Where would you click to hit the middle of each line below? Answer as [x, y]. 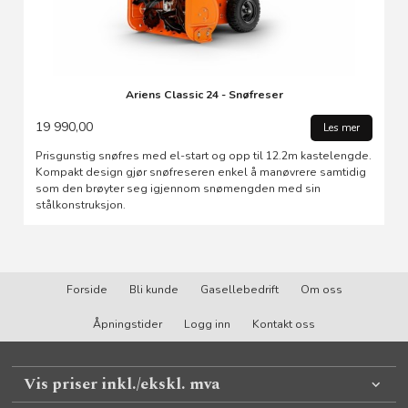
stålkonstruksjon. [81, 204]
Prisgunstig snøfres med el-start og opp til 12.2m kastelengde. [204, 155]
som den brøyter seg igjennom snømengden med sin [178, 188]
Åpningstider [127, 325]
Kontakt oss [284, 325]
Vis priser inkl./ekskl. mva [122, 383]
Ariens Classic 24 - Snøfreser [204, 95]
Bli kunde [153, 290]
